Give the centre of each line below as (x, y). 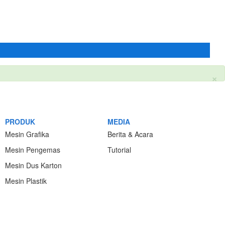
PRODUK (20, 122)
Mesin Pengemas (33, 150)
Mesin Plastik (26, 181)
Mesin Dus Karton (33, 165)
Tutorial (119, 150)
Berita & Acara (130, 134)
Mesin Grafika (27, 134)
